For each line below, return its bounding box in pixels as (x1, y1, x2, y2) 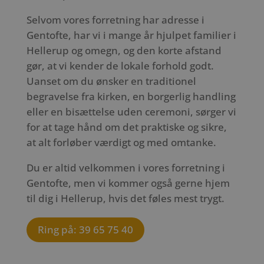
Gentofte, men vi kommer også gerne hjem (26, 176, 230, 190)
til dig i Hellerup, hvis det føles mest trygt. (26, 191, 225, 205)
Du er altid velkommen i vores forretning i (26, 160, 225, 174)
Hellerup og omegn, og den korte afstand (26, 43, 222, 57)
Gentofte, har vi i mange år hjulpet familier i (26, 28, 236, 42)
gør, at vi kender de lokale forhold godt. (26, 58, 214, 72)
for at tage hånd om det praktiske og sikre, (26, 120, 227, 134)
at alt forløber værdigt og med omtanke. (26, 135, 216, 149)
